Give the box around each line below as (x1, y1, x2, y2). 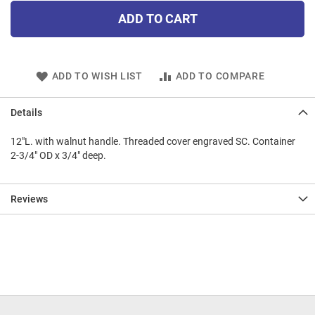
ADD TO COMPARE (175, 70, 265, 82)
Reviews (11, 193, 48, 205)
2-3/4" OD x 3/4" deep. (11, 150, 106, 162)
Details (11, 107, 42, 119)
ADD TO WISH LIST (51, 70, 143, 82)
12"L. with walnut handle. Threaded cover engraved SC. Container (11, 136, 295, 148)
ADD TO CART (117, 11, 198, 27)
